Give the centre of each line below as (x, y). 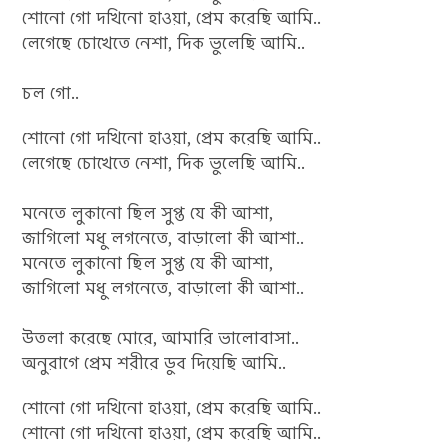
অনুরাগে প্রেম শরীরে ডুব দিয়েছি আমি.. (154, 363)
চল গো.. (51, 93)
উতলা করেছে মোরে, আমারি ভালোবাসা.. (161, 338)
